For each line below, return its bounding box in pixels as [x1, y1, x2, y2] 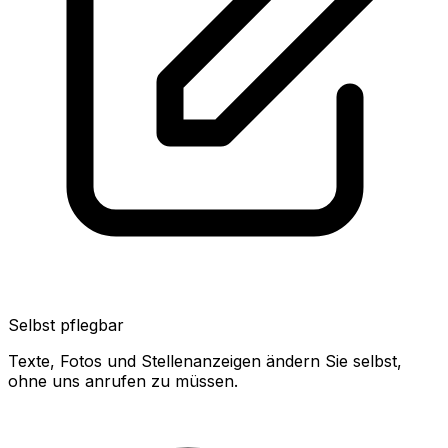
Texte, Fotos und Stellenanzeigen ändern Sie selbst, [8, 351, 402, 371]
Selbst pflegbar [8, 315, 124, 335]
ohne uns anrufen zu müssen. [8, 371, 238, 391]
